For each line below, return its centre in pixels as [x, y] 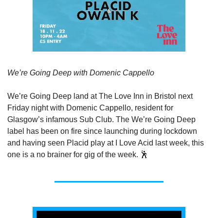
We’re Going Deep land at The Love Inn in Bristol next [100, 96]
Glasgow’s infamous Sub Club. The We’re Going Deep [101, 119]
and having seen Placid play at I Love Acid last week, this [106, 143]
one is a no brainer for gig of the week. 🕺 [78, 154]
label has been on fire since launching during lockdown [102, 131]
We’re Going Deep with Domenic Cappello [81, 73]
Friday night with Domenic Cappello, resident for [90, 108]
